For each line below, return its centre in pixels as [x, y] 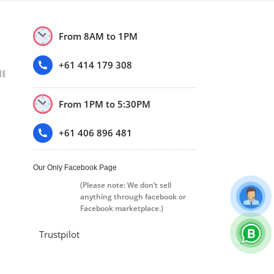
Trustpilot [59, 234]
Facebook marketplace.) [121, 208]
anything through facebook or [133, 196]
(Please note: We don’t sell [125, 185]
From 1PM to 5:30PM [104, 104]
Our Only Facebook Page [75, 167]
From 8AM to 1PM [98, 36]
